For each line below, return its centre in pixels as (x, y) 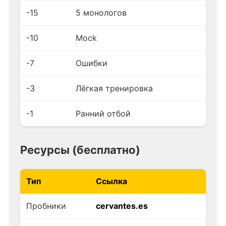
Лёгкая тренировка (114, 88)
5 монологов (101, 12)
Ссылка (111, 181)
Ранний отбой (103, 113)
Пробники (46, 206)
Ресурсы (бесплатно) (80, 150)
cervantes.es (122, 206)
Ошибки (92, 63)
